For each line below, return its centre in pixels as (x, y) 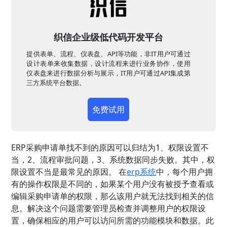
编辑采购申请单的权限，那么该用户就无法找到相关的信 (113, 196)
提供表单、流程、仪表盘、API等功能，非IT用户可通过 (108, 54)
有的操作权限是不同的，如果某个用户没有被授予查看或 (113, 184)
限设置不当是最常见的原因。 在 (69, 172)
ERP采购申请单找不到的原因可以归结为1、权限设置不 (110, 148)
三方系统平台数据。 (56, 83)
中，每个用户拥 (185, 172)
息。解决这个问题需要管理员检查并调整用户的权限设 (109, 209)
